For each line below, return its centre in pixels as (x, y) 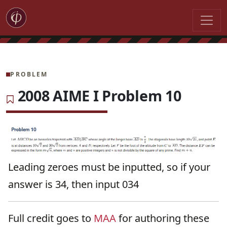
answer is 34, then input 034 (73, 184)
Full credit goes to (51, 218)
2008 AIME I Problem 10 (99, 95)
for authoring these (163, 218)
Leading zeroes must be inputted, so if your (109, 167)
